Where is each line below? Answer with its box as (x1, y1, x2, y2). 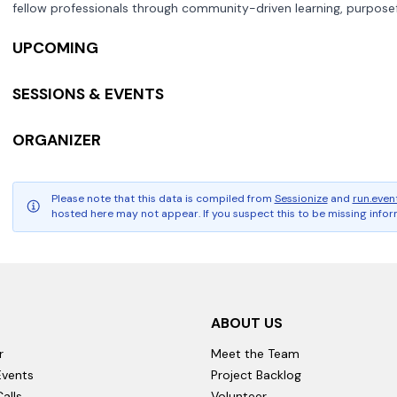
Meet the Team (211, 346, 300, 362)
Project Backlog (211, 367, 301, 383)
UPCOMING (12, 37, 98, 58)
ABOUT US (211, 313, 283, 332)
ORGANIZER (12, 129, 101, 150)
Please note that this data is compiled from (51, 191, 272, 206)
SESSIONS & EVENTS (12, 83, 164, 104)
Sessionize (274, 191, 328, 206)
